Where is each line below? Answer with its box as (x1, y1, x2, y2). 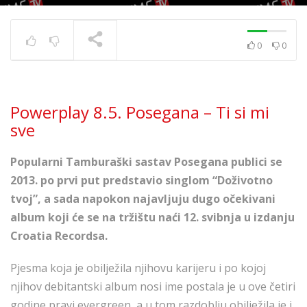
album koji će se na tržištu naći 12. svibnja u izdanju (10, 210, 295, 225)
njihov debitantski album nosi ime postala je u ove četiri (10, 279, 295, 294)
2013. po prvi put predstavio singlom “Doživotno (10, 173, 273, 188)
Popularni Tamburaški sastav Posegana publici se (10, 154, 282, 169)
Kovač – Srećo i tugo (162, 74, 262, 88)
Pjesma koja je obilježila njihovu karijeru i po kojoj (10, 260, 266, 275)
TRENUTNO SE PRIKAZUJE (27, 77, 127, 87)
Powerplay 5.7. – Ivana (162, 63, 272, 77)
